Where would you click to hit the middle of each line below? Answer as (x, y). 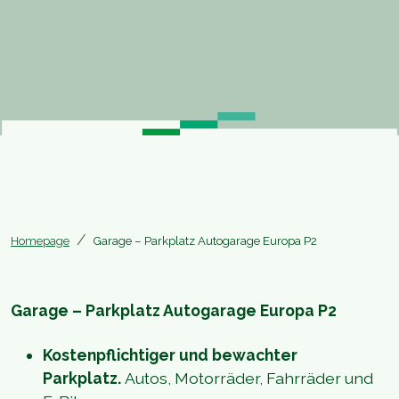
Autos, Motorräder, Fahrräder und (249, 378)
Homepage (40, 241)
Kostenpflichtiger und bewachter (170, 355)
